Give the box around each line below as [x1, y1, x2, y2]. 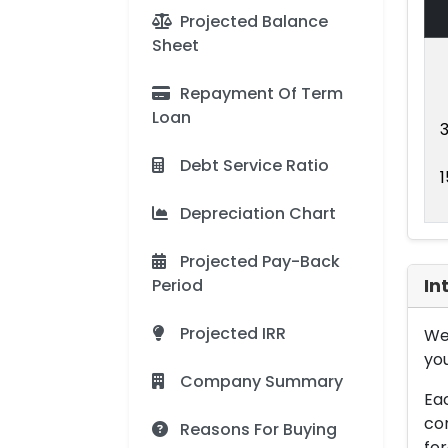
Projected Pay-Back [180, 250, 340, 273]
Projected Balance [180, 10, 328, 33]
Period [152, 274, 203, 297]
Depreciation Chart [180, 202, 336, 225]
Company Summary [180, 370, 343, 393]
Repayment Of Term [180, 82, 343, 105]
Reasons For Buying [180, 418, 337, 441]
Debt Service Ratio [180, 154, 329, 177]
